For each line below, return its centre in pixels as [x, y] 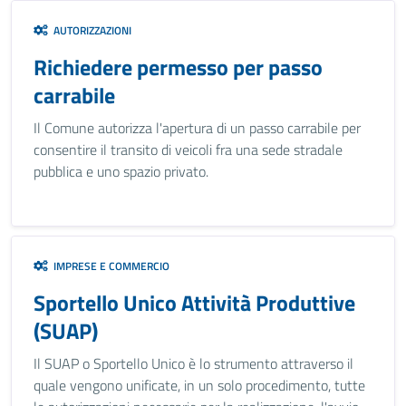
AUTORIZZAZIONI [90, 30]
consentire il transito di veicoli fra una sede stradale [188, 150]
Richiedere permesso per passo [178, 67]
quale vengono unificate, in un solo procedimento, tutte [199, 385]
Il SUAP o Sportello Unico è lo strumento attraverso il [193, 363]
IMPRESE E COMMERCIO [109, 266]
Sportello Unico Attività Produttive [194, 303]
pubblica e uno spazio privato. [121, 171]
